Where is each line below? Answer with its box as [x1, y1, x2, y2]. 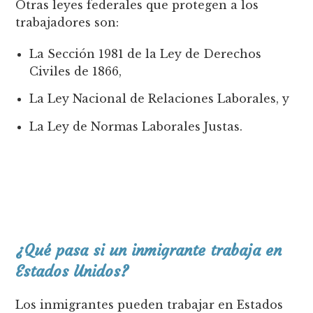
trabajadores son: [15, 15, 119, 30]
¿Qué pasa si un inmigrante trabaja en [15, 240, 282, 260]
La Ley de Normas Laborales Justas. [29, 119, 247, 133]
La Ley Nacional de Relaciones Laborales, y [29, 92, 290, 106]
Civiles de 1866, [29, 64, 122, 79]
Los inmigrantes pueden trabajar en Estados [15, 297, 284, 312]
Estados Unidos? [15, 261, 129, 281]
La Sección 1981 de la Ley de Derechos [29, 47, 262, 61]
